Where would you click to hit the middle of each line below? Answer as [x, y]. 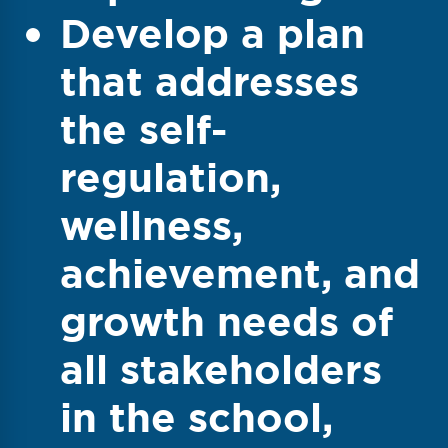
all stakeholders [221, 369]
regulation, [170, 177]
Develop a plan [212, 33]
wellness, [151, 225]
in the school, [196, 417]
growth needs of [226, 321]
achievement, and [240, 273]
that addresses [209, 81]
